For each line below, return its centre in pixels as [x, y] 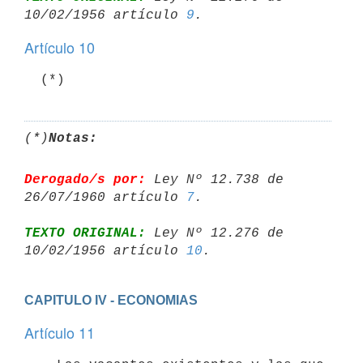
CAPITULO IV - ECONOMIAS [111, 300]
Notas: [73, 138]
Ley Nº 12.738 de [215, 179]
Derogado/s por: [85, 179]
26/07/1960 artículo [105, 197]
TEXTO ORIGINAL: [85, 233]
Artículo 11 [60, 332]
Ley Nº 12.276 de [215, 233]
